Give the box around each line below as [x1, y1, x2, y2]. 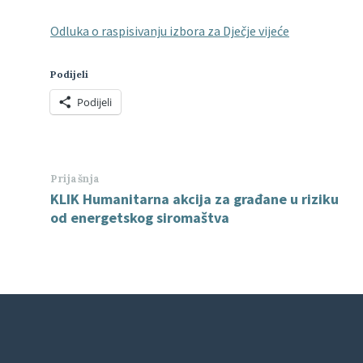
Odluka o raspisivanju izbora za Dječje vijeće [50, 23, 289, 39]
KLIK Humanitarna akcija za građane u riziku [50, 190, 339, 208]
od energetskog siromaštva [50, 208, 229, 227]
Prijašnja [50, 172, 100, 186]
